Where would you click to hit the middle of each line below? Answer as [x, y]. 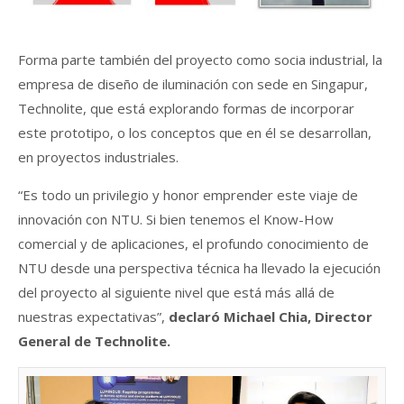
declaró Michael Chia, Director [271, 317]
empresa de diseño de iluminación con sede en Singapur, [193, 84]
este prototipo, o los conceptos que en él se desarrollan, [195, 133]
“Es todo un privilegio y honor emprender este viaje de [188, 195]
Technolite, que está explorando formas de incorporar [186, 109]
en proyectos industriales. [100, 157]
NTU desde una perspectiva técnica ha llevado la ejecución [199, 268]
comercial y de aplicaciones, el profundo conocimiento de [193, 244]
